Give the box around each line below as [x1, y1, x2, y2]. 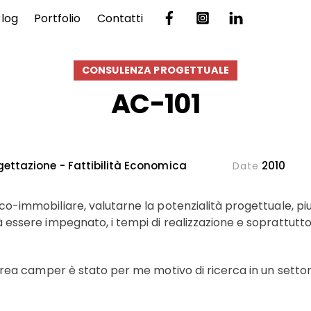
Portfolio [33, 10, 81, 26]
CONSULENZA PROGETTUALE [81, 63, 230, 78]
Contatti [96, 10, 143, 26]
